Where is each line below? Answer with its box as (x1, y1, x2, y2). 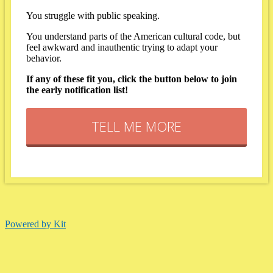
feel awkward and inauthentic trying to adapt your (26, 41, 218, 52)
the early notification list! (26, 84, 128, 95)
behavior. (26, 52, 62, 63)
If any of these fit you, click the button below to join (26, 73, 237, 84)
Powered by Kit (5, 218, 66, 229)
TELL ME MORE (91, 116, 182, 135)
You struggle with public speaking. (26, 10, 160, 21)
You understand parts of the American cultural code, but (26, 30, 240, 41)
